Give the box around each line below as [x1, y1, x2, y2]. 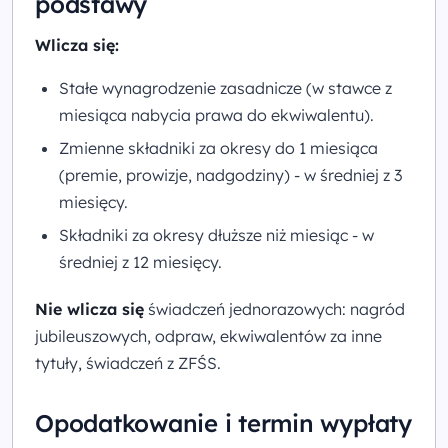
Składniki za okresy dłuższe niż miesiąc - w [59, 225, 374, 246]
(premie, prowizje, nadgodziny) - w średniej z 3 [59, 165, 402, 186]
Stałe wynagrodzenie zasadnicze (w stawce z [59, 77, 392, 98]
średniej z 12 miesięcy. [59, 252, 222, 273]
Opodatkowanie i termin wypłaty [35, 407, 412, 438]
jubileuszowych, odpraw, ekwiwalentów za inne [35, 325, 382, 346]
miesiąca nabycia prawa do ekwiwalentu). [59, 104, 374, 125]
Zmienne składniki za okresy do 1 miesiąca [59, 138, 378, 159]
